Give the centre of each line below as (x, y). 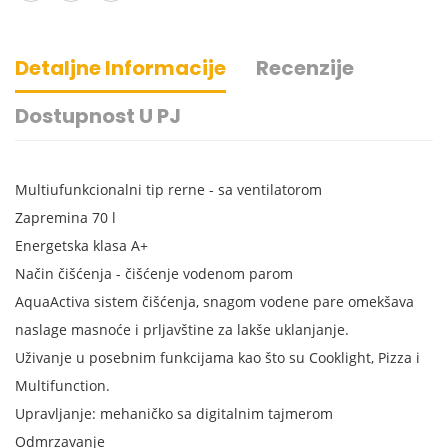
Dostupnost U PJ (98, 115)
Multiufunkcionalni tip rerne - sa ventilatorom (168, 189)
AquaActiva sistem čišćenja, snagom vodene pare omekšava (214, 301)
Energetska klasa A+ (81, 245)
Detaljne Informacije (120, 67)
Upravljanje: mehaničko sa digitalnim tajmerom (174, 413)
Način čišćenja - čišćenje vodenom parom (154, 273)
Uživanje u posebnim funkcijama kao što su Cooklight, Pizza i (217, 357)
